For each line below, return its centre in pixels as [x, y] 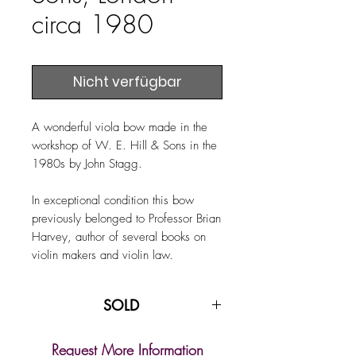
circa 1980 [93, 24]
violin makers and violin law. [104, 255]
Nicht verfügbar [127, 81]
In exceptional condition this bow [113, 200]
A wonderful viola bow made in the [120, 127]
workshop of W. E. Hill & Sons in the [124, 145]
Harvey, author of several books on [119, 236]
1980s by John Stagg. [89, 163]
